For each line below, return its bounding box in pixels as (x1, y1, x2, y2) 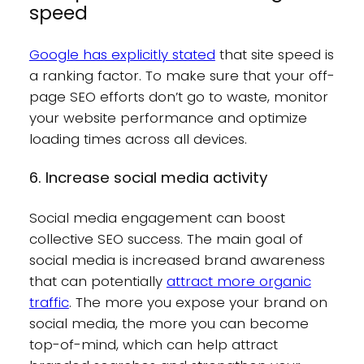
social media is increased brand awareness (28, 249, 325, 270)
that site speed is (214, 44, 334, 64)
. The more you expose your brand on (68, 292, 327, 312)
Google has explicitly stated (28, 44, 215, 64)
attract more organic (166, 271, 311, 291)
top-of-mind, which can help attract (28, 334, 278, 354)
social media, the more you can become (28, 313, 309, 333)
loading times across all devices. (28, 128, 247, 149)
